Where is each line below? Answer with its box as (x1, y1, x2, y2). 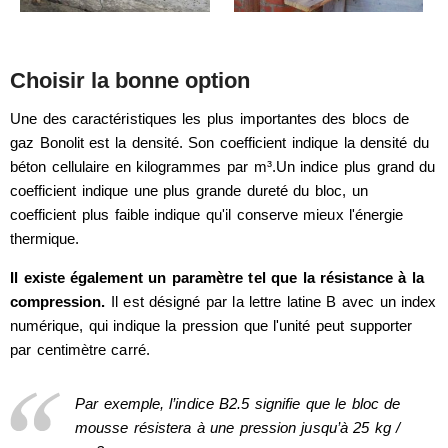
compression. (10, 293, 106, 311)
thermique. (10, 230, 80, 248)
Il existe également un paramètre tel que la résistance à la (10, 269, 424, 287)
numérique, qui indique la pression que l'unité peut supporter (10, 317, 412, 335)
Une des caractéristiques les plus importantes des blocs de (10, 110, 409, 128)
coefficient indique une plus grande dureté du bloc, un (10, 182, 368, 200)
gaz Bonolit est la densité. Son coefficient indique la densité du (10, 134, 429, 152)
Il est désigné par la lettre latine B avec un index (105, 293, 437, 311)
